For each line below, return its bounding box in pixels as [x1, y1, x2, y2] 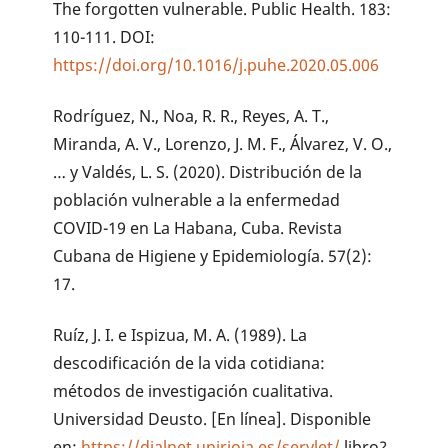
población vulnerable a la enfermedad [53, 189, 341, 212]
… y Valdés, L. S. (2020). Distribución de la [53, 161, 363, 184]
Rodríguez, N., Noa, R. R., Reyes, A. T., [53, 105, 330, 128]
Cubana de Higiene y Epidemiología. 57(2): [53, 245, 373, 268]
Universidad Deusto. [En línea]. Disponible [53, 407, 372, 430]
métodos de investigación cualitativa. [53, 379, 334, 402]
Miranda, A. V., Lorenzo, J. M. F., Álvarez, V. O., [53, 133, 393, 156]
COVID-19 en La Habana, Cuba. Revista [53, 217, 343, 240]
